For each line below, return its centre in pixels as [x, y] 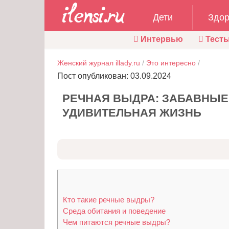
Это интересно [171, 63]
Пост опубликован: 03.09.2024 [114, 76]
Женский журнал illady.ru [99, 63]
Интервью [161, 39]
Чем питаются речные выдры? [117, 222]
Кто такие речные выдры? [109, 200]
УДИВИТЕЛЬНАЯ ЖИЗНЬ [132, 112]
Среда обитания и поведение [114, 211]
